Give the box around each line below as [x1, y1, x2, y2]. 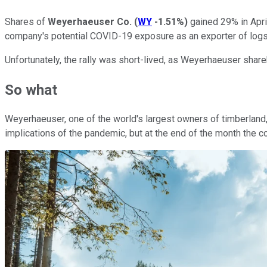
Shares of [5, 15, 48, 27]
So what [5, 81, 57, 98]
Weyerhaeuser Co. [48, 15, 132, 27]
